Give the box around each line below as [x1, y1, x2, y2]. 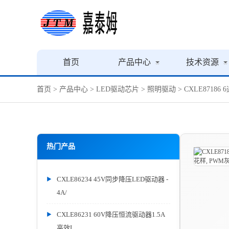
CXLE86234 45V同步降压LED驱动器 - [57, 175, 168, 183]
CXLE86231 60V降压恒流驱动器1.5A [57, 211, 165, 218]
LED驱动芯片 [96, 85, 139, 93]
